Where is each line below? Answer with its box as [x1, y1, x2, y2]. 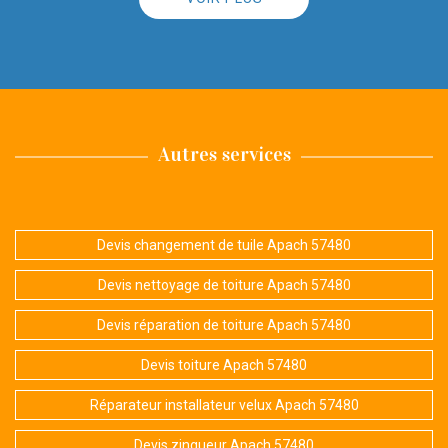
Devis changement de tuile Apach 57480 [97, 237, 351, 254]
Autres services [157, 142, 291, 167]
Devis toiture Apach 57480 [141, 357, 307, 374]
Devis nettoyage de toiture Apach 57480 [97, 277, 351, 294]
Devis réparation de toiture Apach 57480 [97, 317, 351, 334]
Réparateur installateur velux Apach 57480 [89, 397, 359, 414]
